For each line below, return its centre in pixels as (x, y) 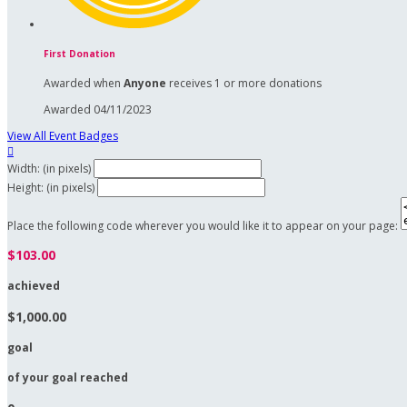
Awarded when (84, 83)
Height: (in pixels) (51, 187)
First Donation (79, 54)
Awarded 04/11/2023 (98, 109)
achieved (34, 285)
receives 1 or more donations (244, 83)
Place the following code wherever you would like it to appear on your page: (203, 225)
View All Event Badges (63, 135)
